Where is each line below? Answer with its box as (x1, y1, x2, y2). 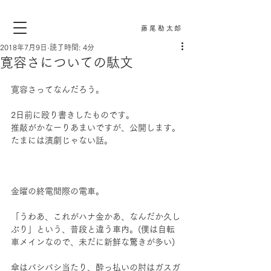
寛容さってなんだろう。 (11, 85, 104, 94)
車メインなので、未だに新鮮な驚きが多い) (11, 238, 175, 246)
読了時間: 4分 (50, 44, 94, 51)
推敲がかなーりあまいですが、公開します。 (11, 123, 180, 132)
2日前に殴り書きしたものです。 (11, 111, 134, 119)
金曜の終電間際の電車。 (11, 187, 104, 195)
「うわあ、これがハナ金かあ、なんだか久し (11, 212, 180, 221)
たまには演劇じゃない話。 (11, 136, 113, 145)
